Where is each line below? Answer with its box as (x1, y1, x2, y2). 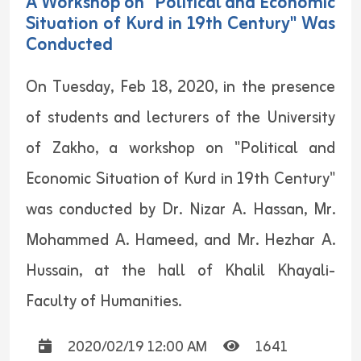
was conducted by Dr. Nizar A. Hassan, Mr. (26, 196, 335, 223)
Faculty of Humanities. (26, 288, 181, 315)
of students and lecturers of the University (26, 104, 335, 131)
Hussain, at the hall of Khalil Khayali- (26, 257, 335, 284)
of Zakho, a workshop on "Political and (26, 135, 335, 162)
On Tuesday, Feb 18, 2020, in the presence (26, 73, 335, 101)
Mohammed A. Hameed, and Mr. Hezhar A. (26, 226, 335, 254)
